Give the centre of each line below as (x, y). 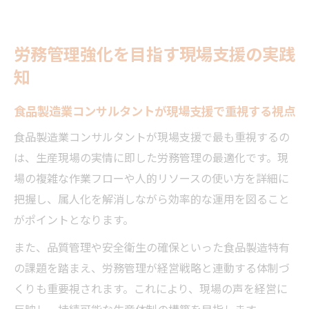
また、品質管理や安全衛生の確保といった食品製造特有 (152, 247)
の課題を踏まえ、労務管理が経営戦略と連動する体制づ (152, 267)
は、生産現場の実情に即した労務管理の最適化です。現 (151, 157)
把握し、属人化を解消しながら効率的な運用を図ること (152, 198)
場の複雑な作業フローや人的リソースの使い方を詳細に (151, 178)
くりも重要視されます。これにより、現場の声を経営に (151, 288)
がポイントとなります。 (74, 219)
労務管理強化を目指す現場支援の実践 (154, 53)
